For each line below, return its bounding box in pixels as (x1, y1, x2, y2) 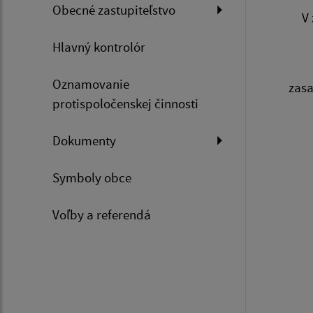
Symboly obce (52, 169, 131, 187)
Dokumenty (52, 132, 116, 150)
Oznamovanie (52, 75, 129, 93)
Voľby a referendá (52, 206, 151, 224)
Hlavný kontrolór (52, 38, 145, 56)
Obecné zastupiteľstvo (52, 1, 175, 19)
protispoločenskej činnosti (52, 95, 198, 112)
